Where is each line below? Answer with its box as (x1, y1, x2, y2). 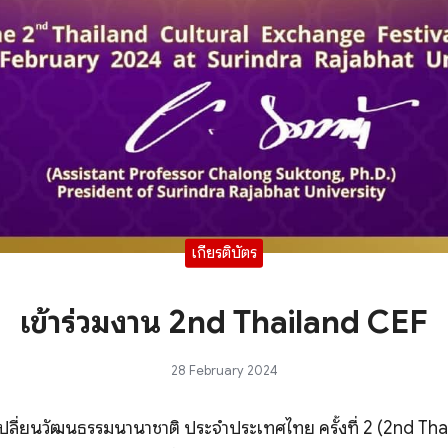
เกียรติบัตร (191, 242, 257, 263)
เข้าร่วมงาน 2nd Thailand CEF (20, 302, 428, 343)
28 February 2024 (170, 363, 278, 380)
